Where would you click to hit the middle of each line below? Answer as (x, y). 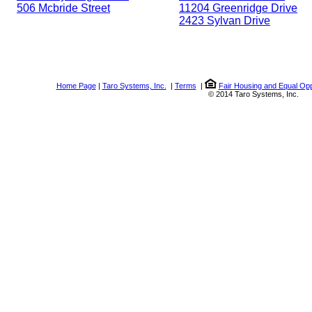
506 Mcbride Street (63, 8)
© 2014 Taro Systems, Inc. (253, 94)
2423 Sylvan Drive (225, 20)
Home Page (76, 85)
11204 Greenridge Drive (238, 8)
